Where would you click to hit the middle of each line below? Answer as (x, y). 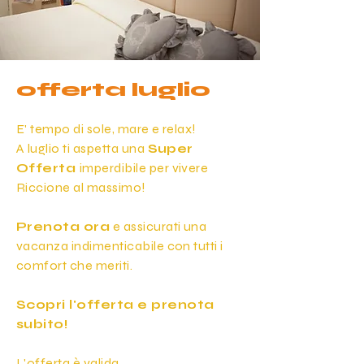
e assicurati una (158, 226)
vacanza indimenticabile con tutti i (120, 246)
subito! (43, 324)
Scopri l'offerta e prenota (115, 304)
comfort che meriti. (75, 265)
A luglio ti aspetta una (82, 148)
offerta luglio (113, 90)
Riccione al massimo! (81, 187)
